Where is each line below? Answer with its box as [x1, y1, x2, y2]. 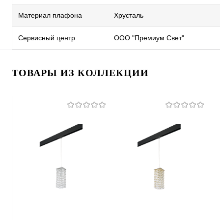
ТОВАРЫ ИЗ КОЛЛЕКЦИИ [12, 67, 149, 78]
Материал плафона [18, 11, 82, 19]
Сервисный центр [18, 34, 75, 42]
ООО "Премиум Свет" [114, 34, 184, 42]
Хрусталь [114, 11, 143, 19]
